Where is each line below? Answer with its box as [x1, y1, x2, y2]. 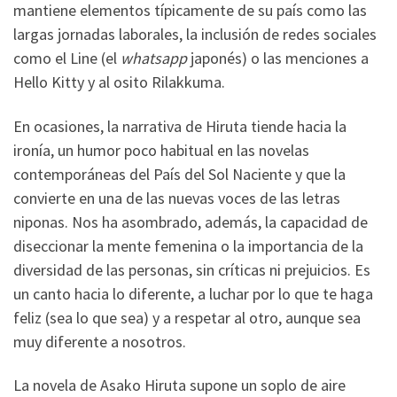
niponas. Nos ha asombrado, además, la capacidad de [13, 211, 368, 232]
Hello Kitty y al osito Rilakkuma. [13, 72, 225, 92]
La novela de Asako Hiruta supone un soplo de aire [13, 375, 346, 395]
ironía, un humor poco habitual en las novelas [13, 139, 309, 160]
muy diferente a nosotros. [13, 331, 186, 352]
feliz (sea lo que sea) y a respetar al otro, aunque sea [13, 307, 361, 328]
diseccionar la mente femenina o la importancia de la [13, 235, 363, 256]
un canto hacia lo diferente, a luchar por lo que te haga [13, 283, 373, 304]
